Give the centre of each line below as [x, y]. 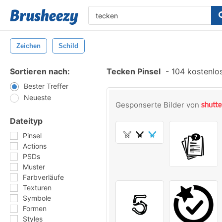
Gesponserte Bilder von [158, 105]
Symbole [37, 198]
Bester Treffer [46, 86]
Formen [35, 208]
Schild [68, 46]
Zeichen [28, 46]
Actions [35, 146]
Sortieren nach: [40, 71]
